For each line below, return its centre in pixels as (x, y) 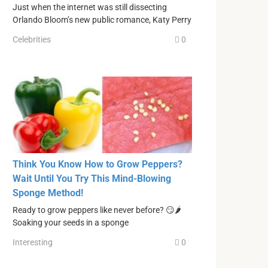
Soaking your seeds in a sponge (71, 223)
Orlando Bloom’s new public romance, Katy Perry (102, 20)
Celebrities (32, 40)
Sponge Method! (48, 193)
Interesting (33, 243)
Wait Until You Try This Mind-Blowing (92, 178)
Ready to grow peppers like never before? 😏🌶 (97, 210)
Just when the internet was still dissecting (90, 7)
